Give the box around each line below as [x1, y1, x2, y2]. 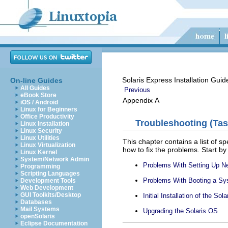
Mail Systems [20, 206, 60, 213]
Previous [124, 86, 150, 94]
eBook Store [20, 92, 56, 99]
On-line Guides [10, 76, 63, 84]
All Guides [20, 84, 50, 92]
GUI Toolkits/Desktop [20, 191, 81, 198]
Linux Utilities [20, 134, 60, 141]
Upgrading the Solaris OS [143, 207, 218, 215]
